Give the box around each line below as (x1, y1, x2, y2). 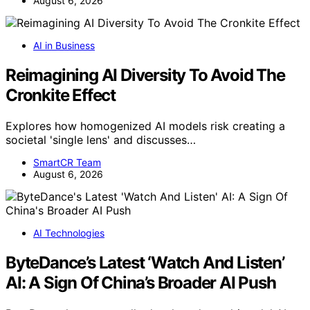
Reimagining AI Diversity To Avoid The (6, 65, 285, 85)
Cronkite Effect (6, 85, 116, 105)
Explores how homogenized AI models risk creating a (6, 118, 285, 133)
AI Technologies (33, 226, 104, 239)
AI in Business (33, 39, 95, 52)
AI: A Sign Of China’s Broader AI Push (6, 272, 276, 293)
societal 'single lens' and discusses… (6, 132, 196, 147)
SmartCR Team (33, 156, 101, 168)
